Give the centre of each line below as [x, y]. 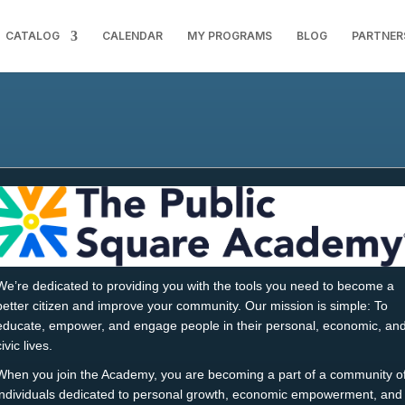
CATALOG [32, 36]
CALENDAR [132, 36]
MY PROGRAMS [229, 36]
